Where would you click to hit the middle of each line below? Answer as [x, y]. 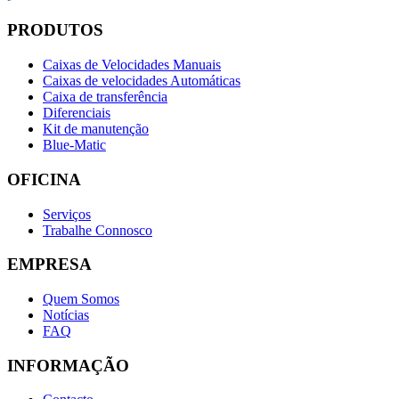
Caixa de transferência [105, 97]
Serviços [67, 214]
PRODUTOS [55, 30]
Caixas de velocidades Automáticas [142, 81]
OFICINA [44, 179]
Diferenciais [77, 113]
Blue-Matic [74, 145]
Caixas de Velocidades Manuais [132, 65]
